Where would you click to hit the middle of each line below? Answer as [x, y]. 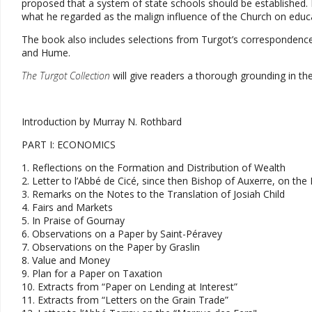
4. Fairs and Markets [67, 207]
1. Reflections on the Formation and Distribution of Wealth [153, 167]
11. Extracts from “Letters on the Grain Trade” [125, 300]
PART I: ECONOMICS [68, 145]
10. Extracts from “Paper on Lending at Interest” [129, 287]
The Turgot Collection [65, 76]
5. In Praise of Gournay [73, 220]
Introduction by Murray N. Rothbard [101, 122]
